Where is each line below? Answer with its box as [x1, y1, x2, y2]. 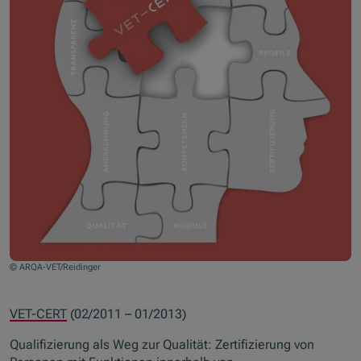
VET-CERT [10, 306, 68, 322]
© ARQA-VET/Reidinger [10, 261, 102, 272]
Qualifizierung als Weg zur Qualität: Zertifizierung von [10, 337, 315, 353]
